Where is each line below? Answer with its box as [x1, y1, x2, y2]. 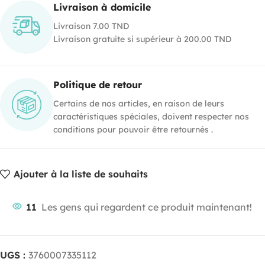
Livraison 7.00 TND [53, 20, 129, 31]
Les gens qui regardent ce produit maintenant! [41, 201, 252, 213]
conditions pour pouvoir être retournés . [53, 124, 213, 135]
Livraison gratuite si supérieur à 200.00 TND [53, 33, 231, 44]
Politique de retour [53, 78, 142, 91]
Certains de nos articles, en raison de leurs [53, 98, 224, 109]
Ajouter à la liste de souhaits [14, 168, 148, 180]
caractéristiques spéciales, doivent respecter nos [53, 111, 249, 122]
